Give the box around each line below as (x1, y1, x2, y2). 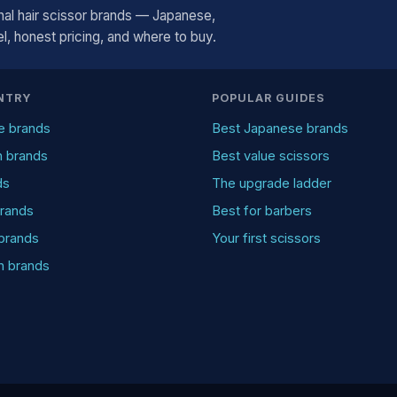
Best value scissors (212, 148, 330, 164)
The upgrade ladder (212, 175, 331, 191)
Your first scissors (212, 230, 321, 246)
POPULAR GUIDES (212, 90, 325, 105)
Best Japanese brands (212, 121, 348, 136)
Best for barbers (212, 203, 312, 219)
